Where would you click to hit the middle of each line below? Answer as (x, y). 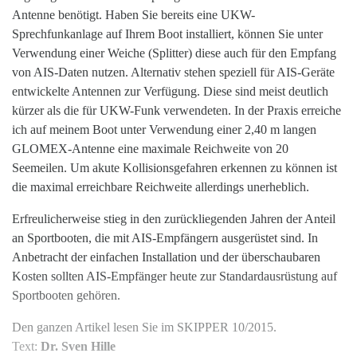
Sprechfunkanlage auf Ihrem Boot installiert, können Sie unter (167, 34)
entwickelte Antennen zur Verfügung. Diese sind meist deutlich (170, 92)
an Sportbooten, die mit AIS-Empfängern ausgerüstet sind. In (165, 238)
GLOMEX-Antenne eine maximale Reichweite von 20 (150, 149)
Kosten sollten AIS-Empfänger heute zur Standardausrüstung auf (175, 277)
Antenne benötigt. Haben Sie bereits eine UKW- (133, 15)
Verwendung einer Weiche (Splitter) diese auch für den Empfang (174, 53)
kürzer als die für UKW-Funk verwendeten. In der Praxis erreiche (177, 111)
